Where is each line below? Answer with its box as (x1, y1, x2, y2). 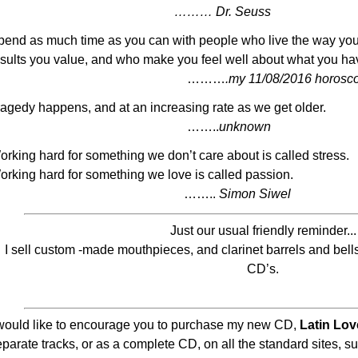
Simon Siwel (219, 187, 291, 201)
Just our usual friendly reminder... (169, 224, 356, 237)
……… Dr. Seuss (158, 5, 271, 18)
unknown (219, 120, 271, 133)
